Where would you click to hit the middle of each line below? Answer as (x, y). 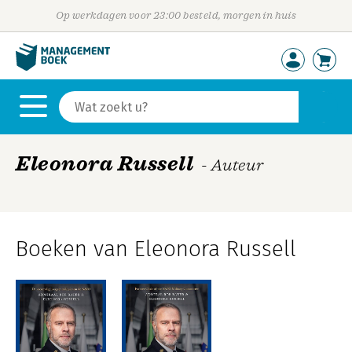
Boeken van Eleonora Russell (156, 249)
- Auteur (233, 165)
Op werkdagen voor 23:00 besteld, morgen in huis (176, 15)
